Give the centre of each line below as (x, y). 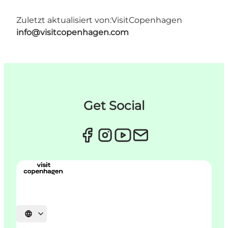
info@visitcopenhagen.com (73, 33)
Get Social (114, 106)
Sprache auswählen (56, 217)
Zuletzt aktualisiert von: (64, 20)
